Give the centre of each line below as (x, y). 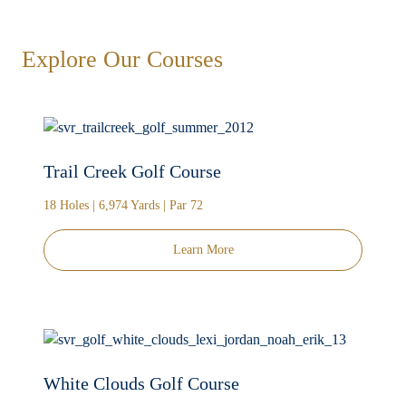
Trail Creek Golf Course (132, 172)
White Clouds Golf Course (141, 384)
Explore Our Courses (122, 60)
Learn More (203, 250)
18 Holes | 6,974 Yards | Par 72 (123, 206)
